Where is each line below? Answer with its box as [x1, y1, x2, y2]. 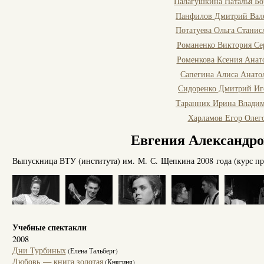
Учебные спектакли [12, 221, 87, 234]
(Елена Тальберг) [65, 246, 118, 256]
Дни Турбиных [12, 245, 66, 256]
